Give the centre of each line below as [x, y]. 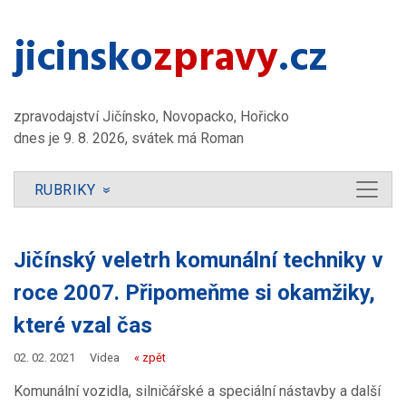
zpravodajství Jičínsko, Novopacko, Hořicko [151, 116]
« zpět [150, 357]
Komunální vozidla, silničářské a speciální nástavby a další [197, 391]
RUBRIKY [67, 190]
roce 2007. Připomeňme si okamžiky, [194, 292]
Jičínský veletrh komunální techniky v [198, 260]
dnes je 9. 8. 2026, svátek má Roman [129, 138]
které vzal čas [83, 325]
